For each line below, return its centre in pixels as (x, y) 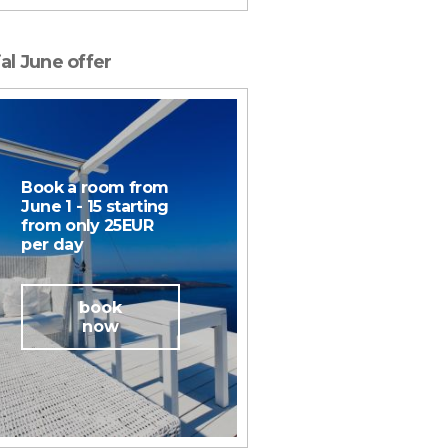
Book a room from (95, 187)
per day (52, 244)
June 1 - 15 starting (95, 206)
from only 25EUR (87, 225)
